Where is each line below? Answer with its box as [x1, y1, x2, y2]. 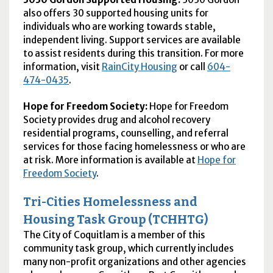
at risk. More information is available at [23, 154, 197, 166]
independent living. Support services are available [23, 34, 241, 46]
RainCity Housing [101, 60, 177, 73]
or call [177, 60, 207, 73]
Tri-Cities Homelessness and [23, 195, 197, 210]
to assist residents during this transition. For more [23, 47, 244, 59]
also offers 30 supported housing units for [23, 7, 208, 19]
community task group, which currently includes [23, 243, 234, 255]
